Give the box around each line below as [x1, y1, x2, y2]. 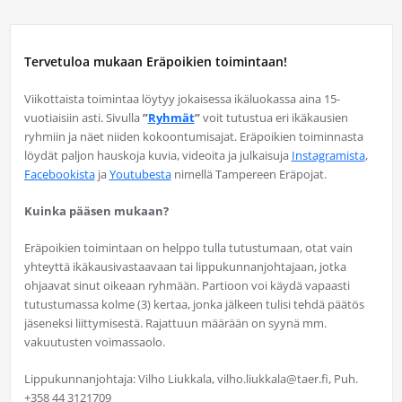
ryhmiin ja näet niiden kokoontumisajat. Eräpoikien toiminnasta [23, 128, 363, 145]
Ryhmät [147, 109, 195, 127]
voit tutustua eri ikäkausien [199, 109, 348, 127]
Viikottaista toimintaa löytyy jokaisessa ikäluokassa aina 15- [23, 91, 340, 108]
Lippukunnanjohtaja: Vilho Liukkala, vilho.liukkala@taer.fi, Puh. [23, 371, 358, 388]
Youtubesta [109, 166, 171, 183]
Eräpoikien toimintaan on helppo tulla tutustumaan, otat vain [23, 240, 353, 257]
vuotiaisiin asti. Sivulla [23, 109, 143, 127]
